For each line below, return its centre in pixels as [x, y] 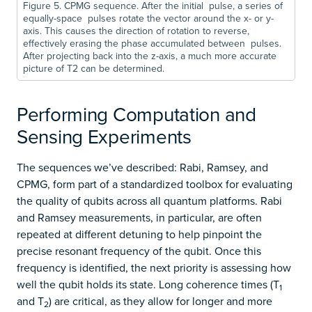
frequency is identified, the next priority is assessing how [154, 268]
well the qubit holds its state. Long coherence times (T [148, 284]
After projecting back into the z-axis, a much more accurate [150, 56]
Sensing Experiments [104, 136]
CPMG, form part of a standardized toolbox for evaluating [155, 184]
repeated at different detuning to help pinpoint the [139, 234]
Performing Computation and [136, 114]
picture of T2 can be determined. [94, 69]
